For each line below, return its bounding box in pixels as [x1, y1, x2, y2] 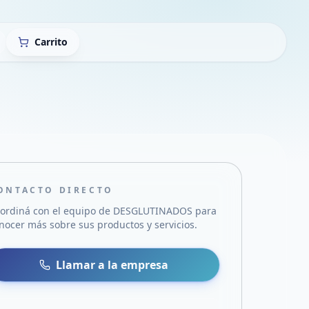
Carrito [34, 35, 68, 48]
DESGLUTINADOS [113, 204, 193, 217]
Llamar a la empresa [56, 257, 169, 272]
